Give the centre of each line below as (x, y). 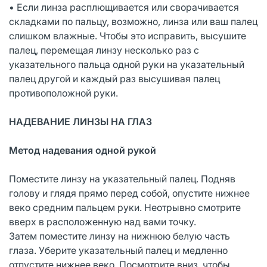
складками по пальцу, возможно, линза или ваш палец (133, 21)
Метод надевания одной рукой (83, 150)
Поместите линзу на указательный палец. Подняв (122, 178)
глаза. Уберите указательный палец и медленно (118, 250)
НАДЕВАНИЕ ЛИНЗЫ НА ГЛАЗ (80, 121)
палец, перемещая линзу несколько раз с (104, 50)
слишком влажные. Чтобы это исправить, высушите (128, 35)
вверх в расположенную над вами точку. (103, 221)
